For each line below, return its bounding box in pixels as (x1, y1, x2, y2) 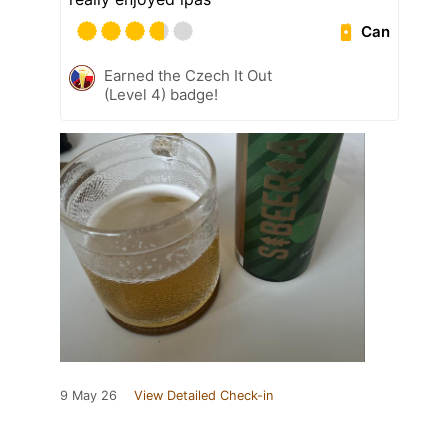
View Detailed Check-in (134, 388, 273, 404)
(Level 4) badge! (104, 85, 218, 105)
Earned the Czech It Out (104, 66, 272, 86)
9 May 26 (60, 388, 117, 404)
